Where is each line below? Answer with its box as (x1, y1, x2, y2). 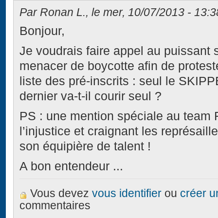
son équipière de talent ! (19, 140, 151, 153)
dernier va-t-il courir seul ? (19, 90, 162, 103)
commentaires (19, 200, 91, 212)
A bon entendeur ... (19, 160, 124, 173)
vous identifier (92, 187, 162, 200)
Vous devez (30, 187, 92, 200)
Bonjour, (19, 24, 65, 38)
